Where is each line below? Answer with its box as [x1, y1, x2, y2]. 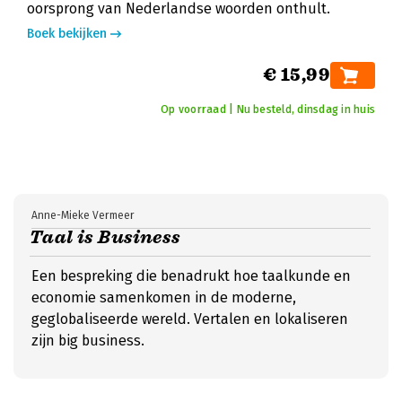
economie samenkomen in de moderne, [31, 289, 296, 306]
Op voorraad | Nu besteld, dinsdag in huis [161, 103, 375, 116]
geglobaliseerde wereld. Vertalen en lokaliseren [31, 310, 348, 328]
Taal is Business [30, 226, 181, 249]
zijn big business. [31, 332, 144, 349]
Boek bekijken [27, 26, 107, 41]
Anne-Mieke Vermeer [31, 209, 135, 222]
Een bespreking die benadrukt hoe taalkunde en [31, 267, 351, 284]
